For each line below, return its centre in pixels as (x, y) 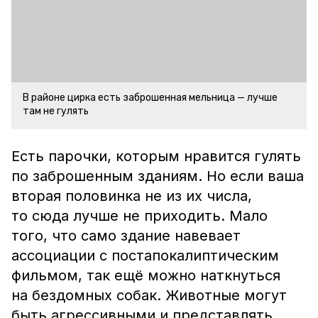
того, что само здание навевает (126, 236)
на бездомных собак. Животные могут (149, 295)
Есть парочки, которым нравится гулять (156, 156)
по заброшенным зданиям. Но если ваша (158, 176)
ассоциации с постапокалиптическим (145, 256)
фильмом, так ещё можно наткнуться (146, 275)
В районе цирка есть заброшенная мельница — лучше (150, 98)
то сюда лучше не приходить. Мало (139, 216)
